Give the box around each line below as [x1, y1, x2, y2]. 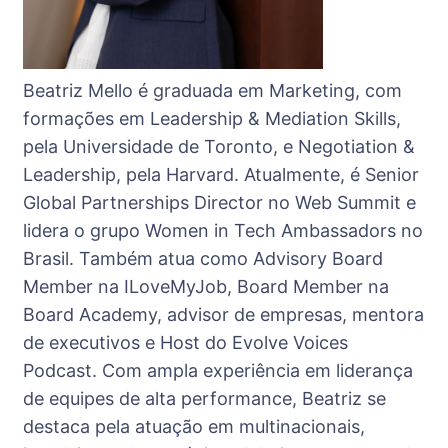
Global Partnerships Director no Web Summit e [23, 191, 416, 213]
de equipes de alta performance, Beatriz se [23, 387, 386, 409]
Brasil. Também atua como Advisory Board [23, 247, 383, 269]
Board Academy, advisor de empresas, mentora [23, 303, 424, 325]
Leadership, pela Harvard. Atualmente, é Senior [23, 163, 419, 185]
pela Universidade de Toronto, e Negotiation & [23, 135, 415, 157]
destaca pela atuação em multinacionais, [23, 415, 365, 437]
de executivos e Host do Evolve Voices [23, 331, 348, 353]
